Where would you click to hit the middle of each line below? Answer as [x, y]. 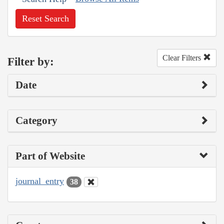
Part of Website [50, 156]
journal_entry [40, 181]
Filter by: [31, 61]
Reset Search [45, 19]
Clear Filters [183, 58]
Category [36, 121]
